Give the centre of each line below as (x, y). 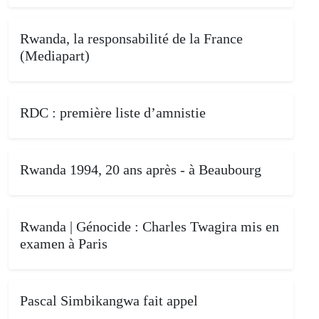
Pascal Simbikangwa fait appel (109, 300)
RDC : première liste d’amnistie (113, 112)
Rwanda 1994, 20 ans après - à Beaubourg (141, 169)
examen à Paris (64, 243)
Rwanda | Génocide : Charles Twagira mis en (150, 226)
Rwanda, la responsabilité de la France (131, 38)
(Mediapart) (55, 55)
